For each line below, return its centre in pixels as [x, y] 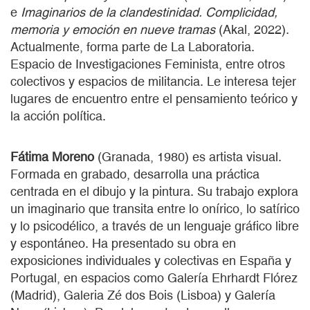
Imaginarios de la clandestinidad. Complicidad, [149, 12]
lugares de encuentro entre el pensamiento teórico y [154, 98]
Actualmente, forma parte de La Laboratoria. [133, 46]
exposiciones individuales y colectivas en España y [151, 260]
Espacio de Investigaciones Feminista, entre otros [148, 64]
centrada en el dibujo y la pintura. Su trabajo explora [154, 191]
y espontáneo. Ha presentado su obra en [123, 243]
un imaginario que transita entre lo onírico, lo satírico [155, 208]
